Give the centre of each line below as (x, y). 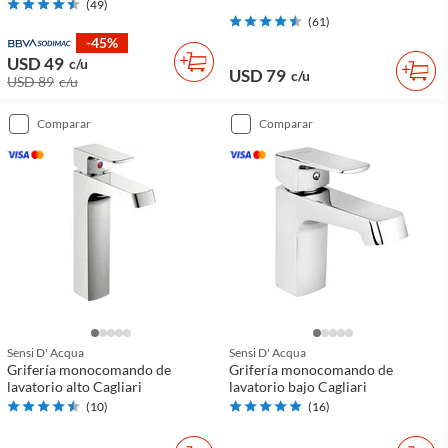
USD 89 (30, 81)
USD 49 (35, 63)
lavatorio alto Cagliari (74, 386)
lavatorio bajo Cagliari (298, 386)
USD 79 (257, 75)
